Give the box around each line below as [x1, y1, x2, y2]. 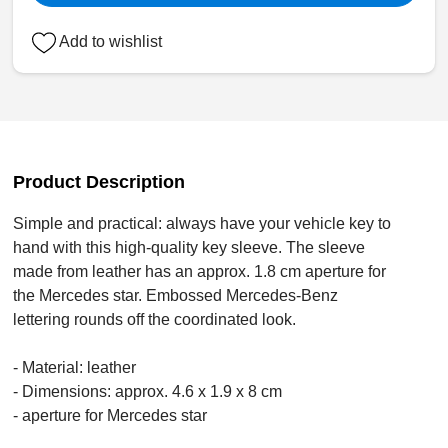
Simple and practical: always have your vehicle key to [13, 214, 392, 232]
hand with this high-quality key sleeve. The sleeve [13, 238, 366, 256]
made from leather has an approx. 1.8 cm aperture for [13, 262, 387, 280]
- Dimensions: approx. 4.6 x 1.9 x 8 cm [13, 382, 283, 400]
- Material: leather [13, 358, 137, 376]
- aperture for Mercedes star [13, 406, 208, 424]
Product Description [13, 171, 186, 192]
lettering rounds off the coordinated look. [13, 310, 297, 328]
